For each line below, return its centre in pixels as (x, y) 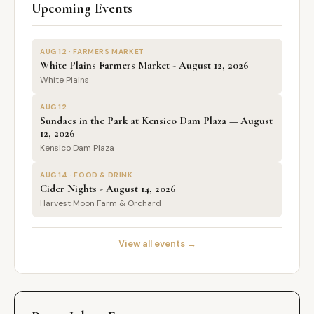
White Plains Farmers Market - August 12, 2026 (144, 65)
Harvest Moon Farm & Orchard (101, 203)
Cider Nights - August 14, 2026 (108, 189)
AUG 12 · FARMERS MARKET (92, 52)
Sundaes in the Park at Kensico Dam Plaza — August (156, 121)
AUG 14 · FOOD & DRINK (87, 175)
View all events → (157, 244)
